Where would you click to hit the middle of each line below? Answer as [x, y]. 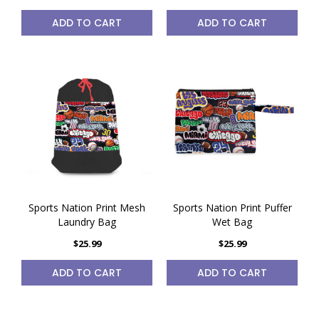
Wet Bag [232, 222]
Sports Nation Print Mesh [87, 208]
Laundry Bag [87, 222]
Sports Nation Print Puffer [232, 208]
